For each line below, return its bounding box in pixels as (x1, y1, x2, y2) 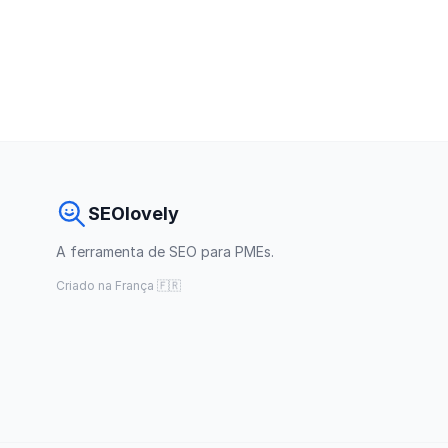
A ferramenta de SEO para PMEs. (56, 243, 274, 260)
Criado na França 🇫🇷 (56, 278, 181, 293)
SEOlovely (88, 203, 179, 224)
